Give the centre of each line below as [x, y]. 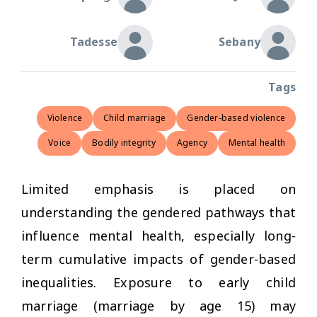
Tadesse [93, 42]
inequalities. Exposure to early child [158, 283]
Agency [192, 143]
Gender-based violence [236, 118]
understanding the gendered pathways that [158, 213]
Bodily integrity [124, 143]
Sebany [239, 42]
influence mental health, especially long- [158, 236]
